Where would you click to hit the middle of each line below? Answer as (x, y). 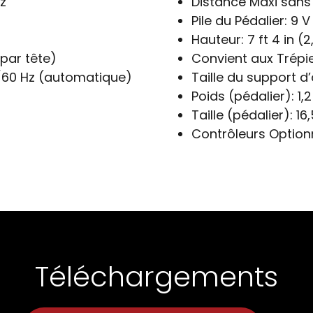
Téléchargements (156, 276)
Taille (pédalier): (242, 115)
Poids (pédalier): (243, 96)
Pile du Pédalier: (239, 20)
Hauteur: (218, 39)
